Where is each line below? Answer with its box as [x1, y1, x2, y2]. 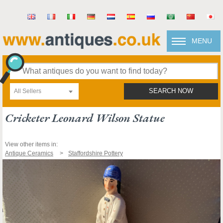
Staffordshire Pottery [68, 150, 123, 157]
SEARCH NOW [149, 88, 193, 95]
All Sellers [14, 88, 41, 95]
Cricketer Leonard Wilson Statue [5, 110, 165, 125]
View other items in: [5, 141, 58, 148]
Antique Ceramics [5, 150, 53, 157]
